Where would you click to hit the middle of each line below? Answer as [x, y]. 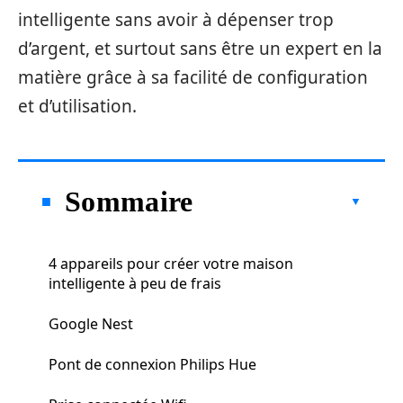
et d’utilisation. [77, 106]
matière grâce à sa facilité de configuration [193, 77]
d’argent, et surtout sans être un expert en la [200, 49]
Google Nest [91, 323]
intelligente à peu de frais [135, 283]
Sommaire [129, 201]
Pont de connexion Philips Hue [152, 364]
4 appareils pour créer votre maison [171, 263]
